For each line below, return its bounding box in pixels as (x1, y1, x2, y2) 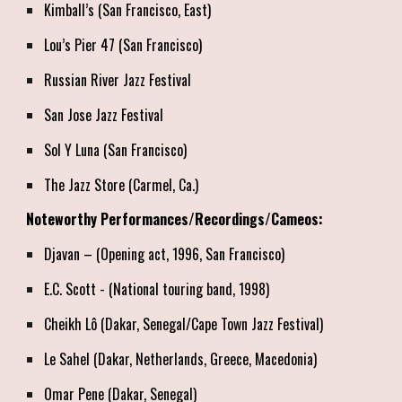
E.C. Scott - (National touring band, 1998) (44, 277, 270, 300)
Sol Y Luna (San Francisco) (44, 138, 188, 161)
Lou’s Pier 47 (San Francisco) (44, 33, 203, 56)
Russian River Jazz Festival (44, 68, 192, 91)
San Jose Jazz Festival (44, 103, 164, 126)
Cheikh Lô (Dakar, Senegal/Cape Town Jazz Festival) (44, 312, 324, 335)
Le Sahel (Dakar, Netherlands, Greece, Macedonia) (44, 347, 318, 370)
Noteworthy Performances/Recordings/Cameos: (26, 207, 324, 230)
